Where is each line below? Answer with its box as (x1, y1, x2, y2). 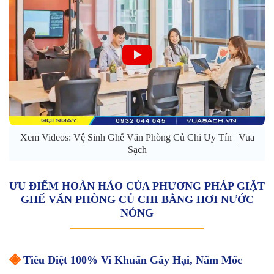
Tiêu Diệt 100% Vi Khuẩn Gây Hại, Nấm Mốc (20, 254, 242, 267)
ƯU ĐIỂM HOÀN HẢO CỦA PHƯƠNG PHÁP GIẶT (9, 180, 265, 193)
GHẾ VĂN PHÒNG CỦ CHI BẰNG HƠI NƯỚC (20, 193, 254, 206)
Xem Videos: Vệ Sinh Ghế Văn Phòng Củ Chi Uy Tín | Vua (20, 132, 254, 143)
